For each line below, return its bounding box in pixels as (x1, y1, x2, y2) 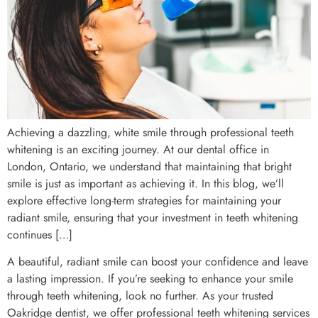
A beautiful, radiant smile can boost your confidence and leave (7, 253, 308, 270)
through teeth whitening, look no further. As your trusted (7, 287, 273, 305)
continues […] (7, 226, 72, 243)
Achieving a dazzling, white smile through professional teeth (7, 124, 294, 141)
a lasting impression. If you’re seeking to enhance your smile (7, 270, 293, 287)
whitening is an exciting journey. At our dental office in (7, 141, 269, 158)
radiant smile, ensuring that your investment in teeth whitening (7, 209, 298, 226)
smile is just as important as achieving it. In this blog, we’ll (7, 175, 284, 192)
